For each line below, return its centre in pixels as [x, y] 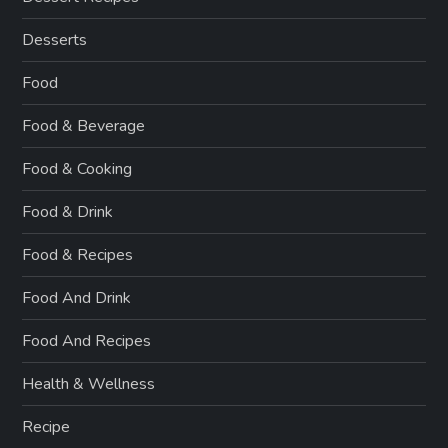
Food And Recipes [87, 341]
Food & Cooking [77, 169]
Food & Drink [68, 212]
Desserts [55, 40]
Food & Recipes [78, 255]
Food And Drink [77, 298]
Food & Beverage [84, 126]
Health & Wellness [89, 384]
